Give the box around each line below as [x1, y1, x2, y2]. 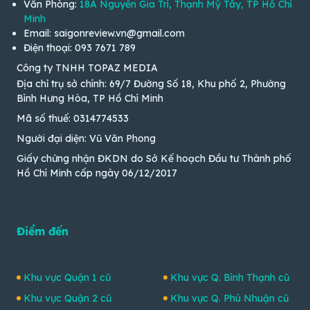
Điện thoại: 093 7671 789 [24, 42, 136, 55]
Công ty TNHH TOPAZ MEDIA [17, 62, 158, 75]
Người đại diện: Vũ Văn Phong [17, 131, 156, 145]
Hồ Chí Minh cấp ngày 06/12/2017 [17, 166, 177, 179]
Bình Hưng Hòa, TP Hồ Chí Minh [17, 91, 163, 104]
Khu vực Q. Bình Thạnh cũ [170, 271, 289, 284]
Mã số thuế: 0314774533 [17, 111, 129, 125]
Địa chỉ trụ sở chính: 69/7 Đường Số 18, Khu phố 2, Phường [17, 77, 286, 90]
